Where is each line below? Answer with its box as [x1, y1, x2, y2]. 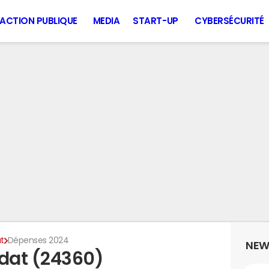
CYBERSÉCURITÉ [195, 16, 264, 25]
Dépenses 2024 [7, 236, 69, 244]
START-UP [133, 16, 178, 25]
